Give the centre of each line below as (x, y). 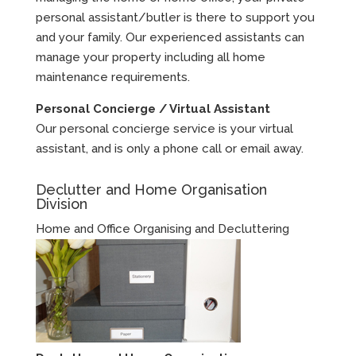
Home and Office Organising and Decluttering (162, 228)
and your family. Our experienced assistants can (170, 37)
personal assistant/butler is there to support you (175, 17)
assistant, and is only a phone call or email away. (169, 148)
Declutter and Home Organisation (151, 189)
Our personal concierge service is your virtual (164, 128)
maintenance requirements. (112, 77)
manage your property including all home (150, 57)
